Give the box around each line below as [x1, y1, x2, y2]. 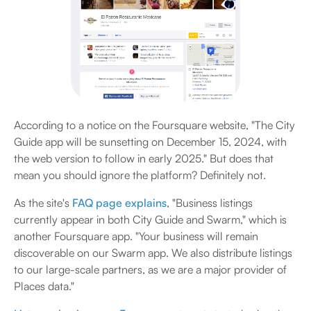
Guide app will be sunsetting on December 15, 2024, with [14, 135, 287, 149]
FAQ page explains [69, 196, 167, 210]
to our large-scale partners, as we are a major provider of [14, 262, 287, 277]
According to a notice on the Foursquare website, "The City [14, 118, 295, 133]
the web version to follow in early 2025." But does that [14, 151, 274, 166]
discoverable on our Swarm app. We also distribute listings [14, 246, 292, 260]
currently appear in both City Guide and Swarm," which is [14, 212, 287, 227]
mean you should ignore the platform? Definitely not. [14, 168, 266, 183]
